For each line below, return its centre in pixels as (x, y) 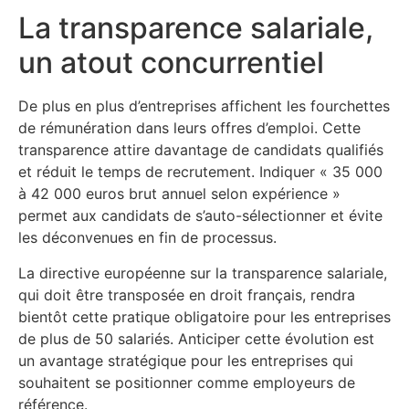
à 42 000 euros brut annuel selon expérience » (179, 194)
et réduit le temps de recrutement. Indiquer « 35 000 (200, 172)
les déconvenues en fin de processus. (147, 238)
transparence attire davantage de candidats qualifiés (201, 150)
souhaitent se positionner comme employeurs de (187, 382)
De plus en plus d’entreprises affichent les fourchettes (204, 106)
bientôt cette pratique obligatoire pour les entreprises (204, 316)
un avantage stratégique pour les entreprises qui (186, 360)
